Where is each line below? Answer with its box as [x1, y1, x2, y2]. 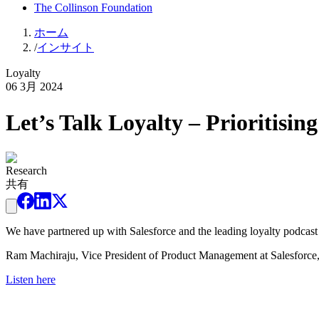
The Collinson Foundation [34, 1, 152, 14]
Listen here [6, 273, 56, 286]
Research [6, 164, 47, 177]
